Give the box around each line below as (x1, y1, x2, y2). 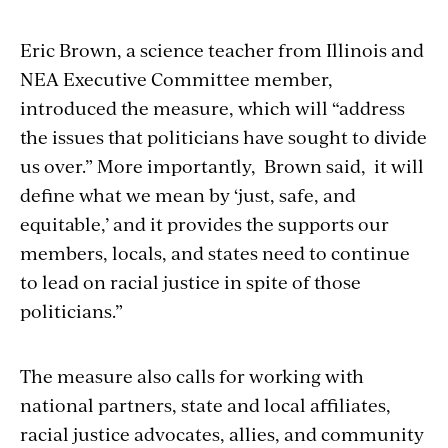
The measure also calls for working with (20, 362, 364, 388)
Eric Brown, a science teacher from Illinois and (20, 36, 424, 62)
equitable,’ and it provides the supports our (20, 210, 389, 236)
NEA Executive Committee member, (20, 65, 333, 91)
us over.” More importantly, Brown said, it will (20, 152, 424, 178)
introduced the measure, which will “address (20, 94, 405, 120)
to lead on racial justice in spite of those (20, 268, 361, 294)
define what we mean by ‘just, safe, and (20, 181, 356, 207)
